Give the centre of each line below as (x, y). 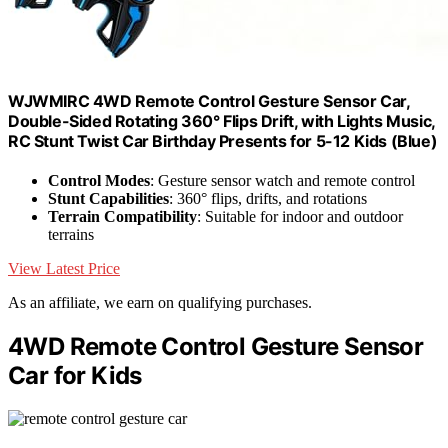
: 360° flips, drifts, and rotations (268, 198)
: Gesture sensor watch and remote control (282, 180)
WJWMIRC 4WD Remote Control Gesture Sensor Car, (209, 100)
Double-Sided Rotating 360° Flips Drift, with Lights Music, (221, 120)
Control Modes (99, 180)
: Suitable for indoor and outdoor (300, 216)
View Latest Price (64, 268)
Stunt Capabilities (108, 198)
